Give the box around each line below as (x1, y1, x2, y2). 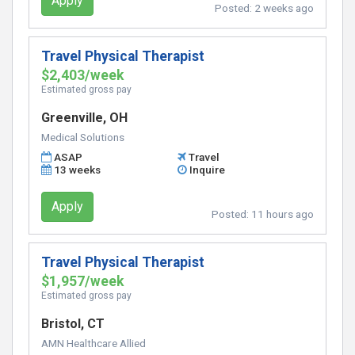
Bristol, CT (41, 316, 105, 331)
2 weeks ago (254, 2, 314, 14)
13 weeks (54, 163, 101, 176)
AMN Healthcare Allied (41, 337, 146, 349)
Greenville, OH (41, 110, 128, 125)
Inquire (189, 163, 226, 176)
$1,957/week (41, 273, 124, 289)
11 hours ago (251, 208, 314, 220)
